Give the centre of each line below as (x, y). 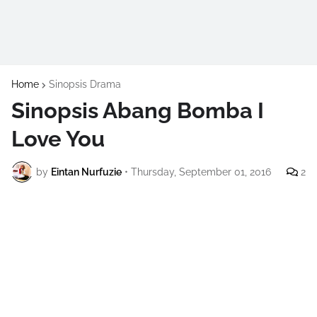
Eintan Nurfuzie (86, 172)
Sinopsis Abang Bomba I (138, 110)
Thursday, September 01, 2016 (201, 172)
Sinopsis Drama (85, 84)
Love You (58, 139)
